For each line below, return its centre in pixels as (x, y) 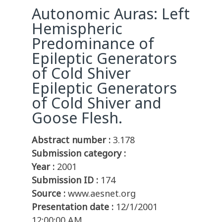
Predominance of (93, 44)
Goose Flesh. (77, 118)
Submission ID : (65, 180)
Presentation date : (73, 207)
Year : (43, 167)
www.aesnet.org (102, 194)
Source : (49, 194)
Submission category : (79, 153)
